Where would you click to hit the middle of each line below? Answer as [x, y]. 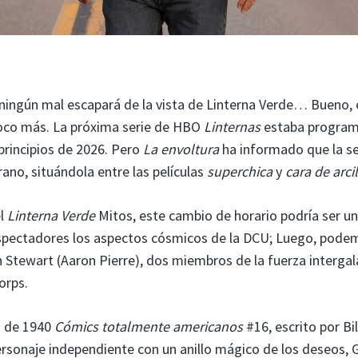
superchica [240, 171]
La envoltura [181, 149]
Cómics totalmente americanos [149, 326]
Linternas [232, 126]
